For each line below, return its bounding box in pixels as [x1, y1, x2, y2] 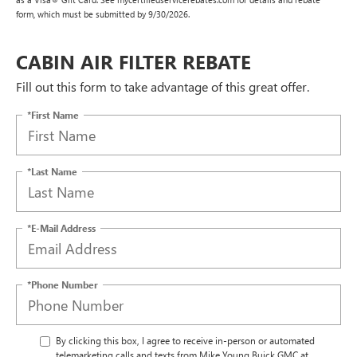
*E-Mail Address [27, 221, 96, 234]
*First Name [27, 108, 79, 121]
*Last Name [27, 164, 77, 178]
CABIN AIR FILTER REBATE [16, 49, 251, 75]
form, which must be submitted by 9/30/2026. [16, 8, 190, 21]
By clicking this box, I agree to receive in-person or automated [56, 334, 315, 347]
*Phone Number [27, 277, 98, 291]
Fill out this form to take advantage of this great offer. [16, 78, 309, 96]
